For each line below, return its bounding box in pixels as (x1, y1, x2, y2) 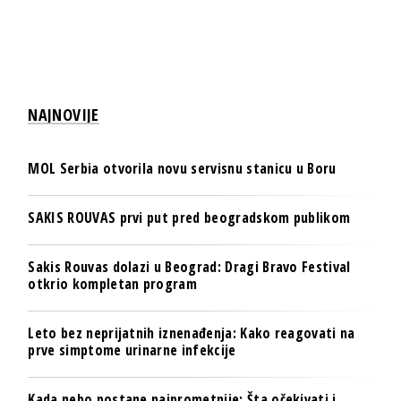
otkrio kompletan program (28, 273, 198, 294)
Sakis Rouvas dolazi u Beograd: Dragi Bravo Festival (28, 256, 351, 277)
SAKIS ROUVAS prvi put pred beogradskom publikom (28, 207, 351, 227)
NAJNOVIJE (28, 103, 99, 125)
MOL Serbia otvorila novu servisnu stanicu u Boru (28, 158, 337, 178)
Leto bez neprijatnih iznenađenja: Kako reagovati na (28, 322, 355, 343)
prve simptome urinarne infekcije (28, 339, 236, 360)
